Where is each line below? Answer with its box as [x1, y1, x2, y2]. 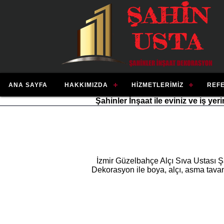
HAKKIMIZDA [64, 81, 108, 88]
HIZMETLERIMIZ [131, 81, 183, 88]
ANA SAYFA [8, 81, 47, 88]
